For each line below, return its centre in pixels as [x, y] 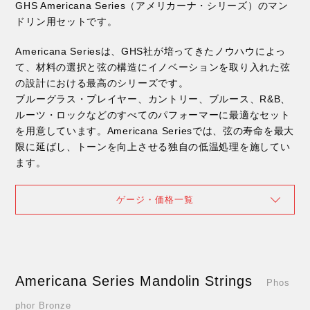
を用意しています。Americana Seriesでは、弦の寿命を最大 [155, 131]
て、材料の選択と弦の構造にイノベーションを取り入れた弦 [153, 67]
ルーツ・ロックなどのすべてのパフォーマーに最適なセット [153, 115]
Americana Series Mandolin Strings [134, 281]
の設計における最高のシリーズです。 [102, 83]
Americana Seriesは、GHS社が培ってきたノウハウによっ [151, 52]
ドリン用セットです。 [66, 22]
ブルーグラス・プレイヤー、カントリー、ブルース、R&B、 [153, 99]
